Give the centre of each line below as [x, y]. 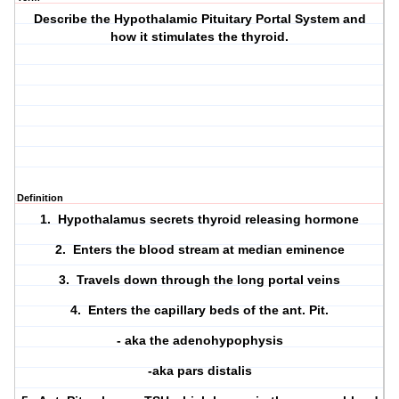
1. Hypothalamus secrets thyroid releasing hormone [200, 220]
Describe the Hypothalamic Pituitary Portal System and [199, 19]
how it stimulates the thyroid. [200, 37]
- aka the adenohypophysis [199, 341]
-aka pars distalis [199, 371]
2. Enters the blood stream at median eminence [199, 250]
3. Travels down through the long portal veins [200, 280]
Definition [40, 198]
